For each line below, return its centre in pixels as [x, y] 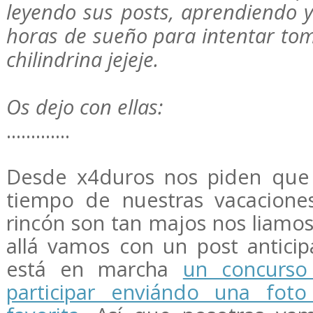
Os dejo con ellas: [85, 107]
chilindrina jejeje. [82, 59]
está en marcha [95, 269]
